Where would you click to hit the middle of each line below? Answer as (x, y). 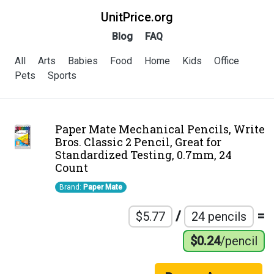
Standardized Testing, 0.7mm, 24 (143, 155)
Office (227, 61)
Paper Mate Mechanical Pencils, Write (160, 129)
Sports (62, 76)
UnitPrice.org (137, 17)
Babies (83, 61)
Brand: (71, 187)
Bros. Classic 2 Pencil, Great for (138, 142)
